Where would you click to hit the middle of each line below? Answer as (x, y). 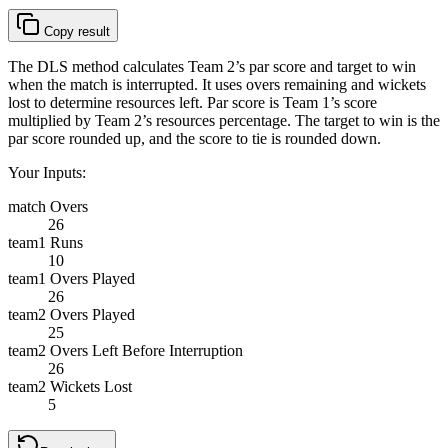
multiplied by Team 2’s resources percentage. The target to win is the (224, 120)
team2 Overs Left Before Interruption (125, 350)
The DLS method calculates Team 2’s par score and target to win (212, 66)
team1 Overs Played (71, 278)
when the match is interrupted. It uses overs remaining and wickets (217, 84)
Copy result (75, 31)
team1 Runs (45, 242)
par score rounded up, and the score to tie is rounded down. (194, 138)
